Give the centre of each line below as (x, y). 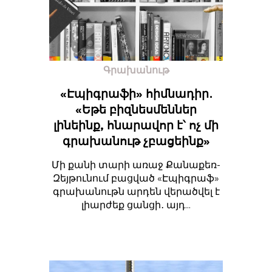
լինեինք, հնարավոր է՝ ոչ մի (136, 125)
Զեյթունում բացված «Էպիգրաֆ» (136, 178)
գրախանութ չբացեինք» (136, 141)
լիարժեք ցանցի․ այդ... (136, 205)
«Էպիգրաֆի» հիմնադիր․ (136, 94)
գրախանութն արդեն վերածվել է (136, 192)
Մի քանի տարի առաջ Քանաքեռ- (136, 165)
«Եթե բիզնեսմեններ (136, 110)
